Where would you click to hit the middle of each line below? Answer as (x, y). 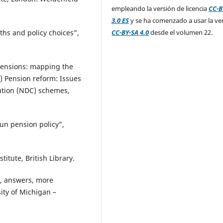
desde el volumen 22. (181, 32)
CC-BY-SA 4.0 (130, 32)
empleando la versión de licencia (160, 8)
